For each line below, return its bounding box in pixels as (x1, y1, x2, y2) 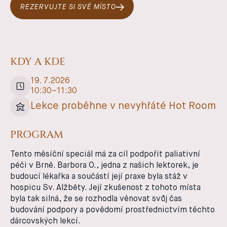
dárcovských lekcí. (10, 217, 81, 225)
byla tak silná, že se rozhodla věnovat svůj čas (10, 195, 182, 203)
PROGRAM (10, 127, 63, 141)
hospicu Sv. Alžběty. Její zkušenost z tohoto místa (10, 183, 201, 192)
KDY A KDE (10, 54, 65, 68)
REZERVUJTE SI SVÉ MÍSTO (20, 4, 116, 11)
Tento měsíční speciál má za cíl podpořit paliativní (10, 150, 200, 159)
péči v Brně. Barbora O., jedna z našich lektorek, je (10, 161, 199, 170)
